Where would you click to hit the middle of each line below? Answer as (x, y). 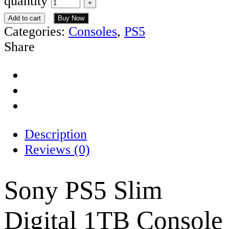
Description (56, 134)
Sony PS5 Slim (83, 190)
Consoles (93, 31)
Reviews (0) (57, 150)
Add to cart (25, 18)
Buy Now (71, 18)
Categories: (36, 31)
